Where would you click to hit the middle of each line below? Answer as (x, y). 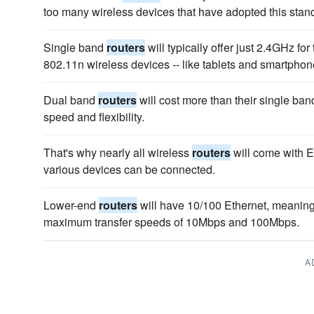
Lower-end (71, 205)
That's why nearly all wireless (118, 152)
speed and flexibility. (94, 117)
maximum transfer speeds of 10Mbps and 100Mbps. (171, 222)
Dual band (71, 100)
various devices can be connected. (129, 169)
